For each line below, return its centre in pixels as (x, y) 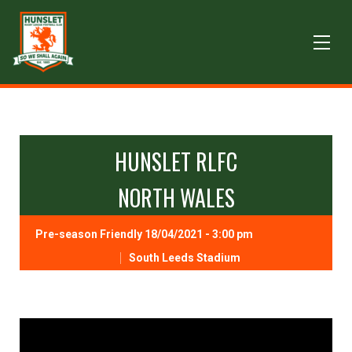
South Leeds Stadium (184, 258)
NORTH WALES (176, 198)
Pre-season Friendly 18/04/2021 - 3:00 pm (144, 234)
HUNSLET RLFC (176, 161)
